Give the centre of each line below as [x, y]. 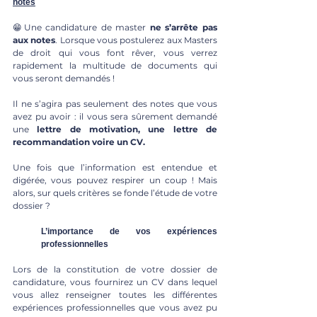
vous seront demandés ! [65, 78]
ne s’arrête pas [184, 27]
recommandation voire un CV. [79, 142]
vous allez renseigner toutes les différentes [115, 294]
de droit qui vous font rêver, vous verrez [115, 52]
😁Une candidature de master [81, 27]
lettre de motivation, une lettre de [127, 129]
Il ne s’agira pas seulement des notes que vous [115, 103]
